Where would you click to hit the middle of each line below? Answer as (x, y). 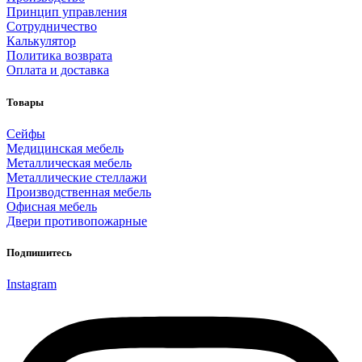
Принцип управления (67, 12)
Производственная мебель (79, 192)
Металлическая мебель (69, 162)
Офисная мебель (52, 206)
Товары (25, 102)
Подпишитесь (39, 252)
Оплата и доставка (58, 70)
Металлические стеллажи (77, 177)
